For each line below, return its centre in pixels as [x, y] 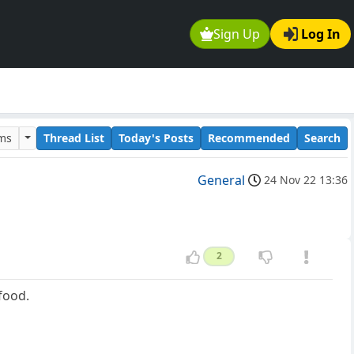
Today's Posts [156, 137]
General [221, 181]
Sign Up [237, 34]
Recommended [249, 137]
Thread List [74, 137]
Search [322, 137]
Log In [321, 34]
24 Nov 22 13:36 [306, 180]
